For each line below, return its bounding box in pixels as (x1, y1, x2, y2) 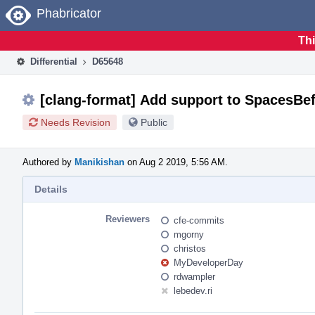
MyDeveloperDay (174, 257, 243, 268)
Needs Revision (41, 116, 110, 128)
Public (141, 116, 167, 128)
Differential (27, 56, 77, 67)
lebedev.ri (174, 285, 212, 296)
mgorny (174, 229, 204, 240)
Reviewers (105, 213, 150, 224)
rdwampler (174, 271, 215, 282)
